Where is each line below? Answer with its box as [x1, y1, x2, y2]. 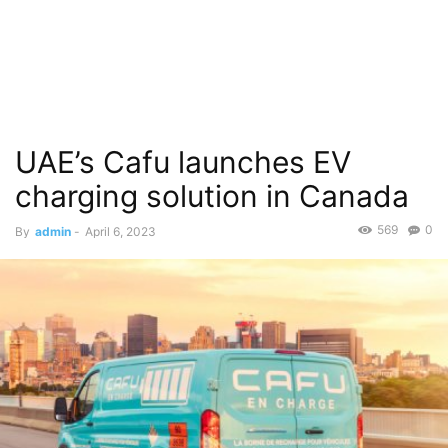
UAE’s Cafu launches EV [15, 144, 351, 180]
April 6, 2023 [85, 224, 156, 239]
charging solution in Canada [15, 178, 409, 214]
